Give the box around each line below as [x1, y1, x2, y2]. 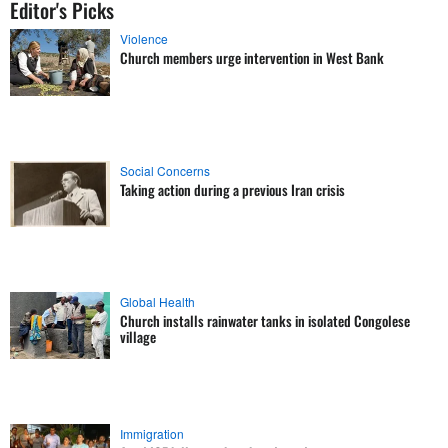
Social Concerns [120, 161, 210, 179]
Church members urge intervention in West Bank [120, 47, 384, 69]
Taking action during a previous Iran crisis [120, 178, 345, 200]
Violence [120, 30, 168, 48]
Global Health [120, 293, 195, 311]
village [120, 326, 156, 348]
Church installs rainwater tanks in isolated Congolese [120, 310, 410, 332]
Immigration [120, 424, 184, 442]
